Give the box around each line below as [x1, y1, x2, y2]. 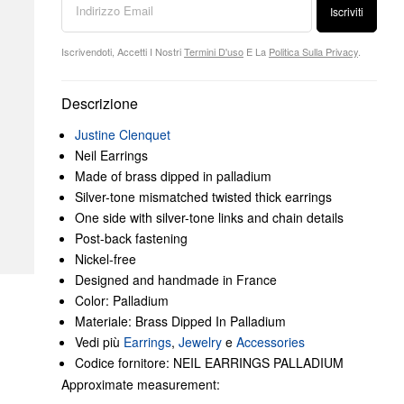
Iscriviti [330, 4, 363, 19]
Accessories [236, 333, 305, 351]
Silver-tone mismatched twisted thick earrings [75, 188, 332, 206]
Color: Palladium [75, 291, 169, 309]
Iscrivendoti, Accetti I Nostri [61, 44, 184, 59]
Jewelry [179, 333, 222, 351]
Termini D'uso [184, 44, 243, 59]
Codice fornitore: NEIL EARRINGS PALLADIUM [75, 353, 344, 372]
